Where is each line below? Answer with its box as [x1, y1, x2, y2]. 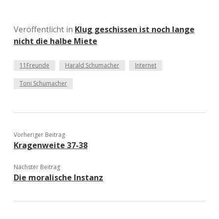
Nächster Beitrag [14, 163, 60, 171]
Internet [135, 61, 156, 69]
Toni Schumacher [20, 79, 67, 88]
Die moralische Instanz [14, 172, 103, 183]
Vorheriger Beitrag [14, 131, 65, 139]
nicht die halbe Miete [14, 36, 97, 46]
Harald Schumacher [65, 61, 119, 69]
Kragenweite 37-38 [14, 140, 88, 151]
